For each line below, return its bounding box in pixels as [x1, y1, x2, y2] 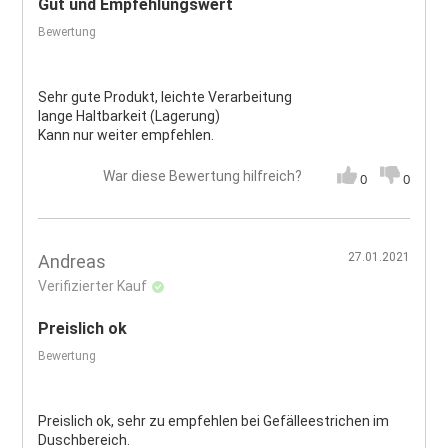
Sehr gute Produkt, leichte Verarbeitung [38, 89, 293, 106]
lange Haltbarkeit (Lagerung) [38, 108, 221, 125]
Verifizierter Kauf [38, 277, 148, 294]
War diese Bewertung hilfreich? [102, 168, 302, 185]
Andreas [38, 250, 107, 272]
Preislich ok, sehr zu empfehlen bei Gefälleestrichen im [38, 412, 390, 429]
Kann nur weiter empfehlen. [38, 127, 215, 144]
